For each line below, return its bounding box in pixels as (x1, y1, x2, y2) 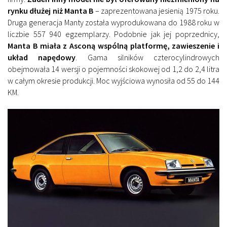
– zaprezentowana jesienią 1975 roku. (93, 5, 220, 16)
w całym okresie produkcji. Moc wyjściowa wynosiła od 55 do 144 (8, 75, 219, 86)
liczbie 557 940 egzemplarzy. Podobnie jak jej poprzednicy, (8, 28, 219, 39)
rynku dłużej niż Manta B (8, 5, 94, 16)
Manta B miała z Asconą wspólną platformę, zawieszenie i (8, 40, 219, 51)
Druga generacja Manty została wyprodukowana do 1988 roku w (8, 17, 219, 27)
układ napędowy (8, 52, 76, 62)
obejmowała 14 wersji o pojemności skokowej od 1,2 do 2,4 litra (8, 63, 219, 74)
